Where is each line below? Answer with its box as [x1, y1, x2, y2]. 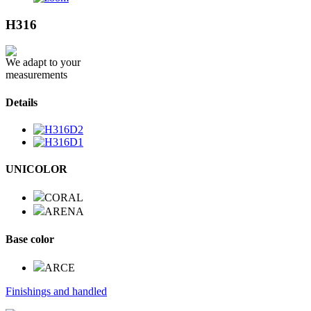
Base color [6, 233, 54, 245]
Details [6, 96, 37, 108]
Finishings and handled [6, 285, 107, 297]
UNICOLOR [6, 163, 67, 176]
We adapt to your [6, 56, 81, 69]
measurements [6, 69, 67, 81]
